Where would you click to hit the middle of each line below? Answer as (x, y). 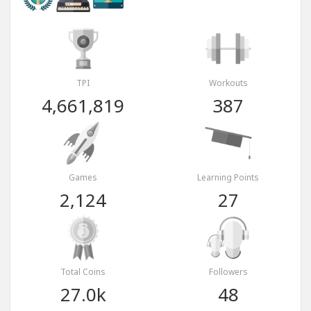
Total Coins (83, 272)
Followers (228, 272)
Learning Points (228, 178)
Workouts (228, 83)
